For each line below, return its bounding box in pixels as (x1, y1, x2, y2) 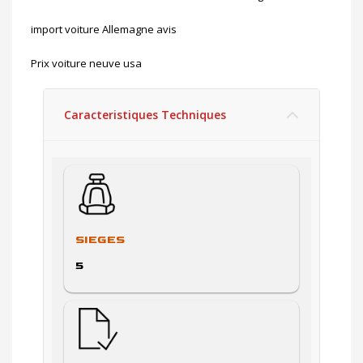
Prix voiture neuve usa (31, 55, 142, 70)
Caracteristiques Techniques (64, 106, 226, 122)
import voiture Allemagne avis (31, 21, 177, 36)
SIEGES (75, 232, 125, 246)
